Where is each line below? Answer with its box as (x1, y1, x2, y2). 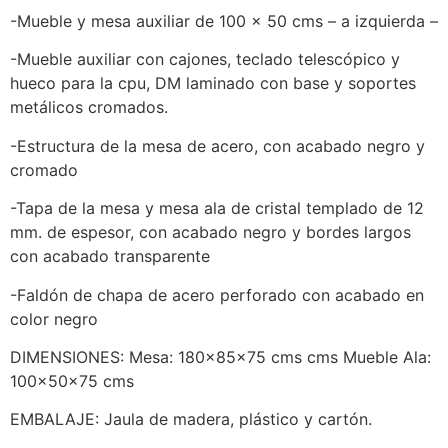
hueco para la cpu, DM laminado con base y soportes (10, 73, 416, 94)
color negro (10, 308, 98, 329)
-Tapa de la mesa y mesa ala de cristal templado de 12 (10, 198, 424, 219)
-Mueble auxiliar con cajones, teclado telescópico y (10, 49, 400, 70)
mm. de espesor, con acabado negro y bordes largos (10, 222, 411, 243)
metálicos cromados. (10, 97, 168, 118)
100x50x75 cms (10, 370, 134, 391)
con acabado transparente (10, 246, 210, 267)
